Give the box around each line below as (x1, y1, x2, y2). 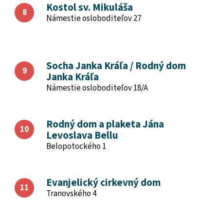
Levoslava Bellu (46, 128, 118, 143)
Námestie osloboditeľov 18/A (46, 82, 148, 94)
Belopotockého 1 (46, 141, 106, 152)
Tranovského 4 (46, 188, 96, 200)
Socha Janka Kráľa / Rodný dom (46, 58, 186, 73)
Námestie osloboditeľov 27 (46, 13, 141, 24)
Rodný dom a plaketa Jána (46, 117, 164, 131)
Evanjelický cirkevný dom (46, 175, 161, 190)
